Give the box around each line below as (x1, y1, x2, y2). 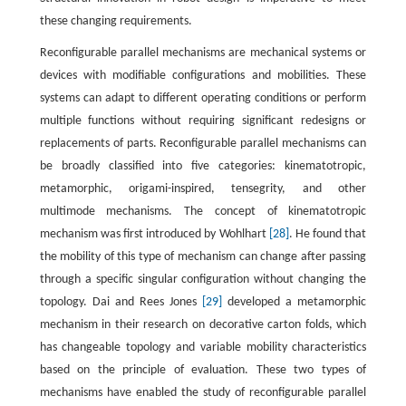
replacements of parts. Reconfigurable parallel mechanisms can (39, 137, 367, 151)
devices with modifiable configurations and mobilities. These (39, 69, 367, 83)
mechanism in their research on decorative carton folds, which (39, 318, 367, 333)
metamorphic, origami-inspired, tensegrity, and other (39, 182, 367, 197)
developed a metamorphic (222, 295, 367, 310)
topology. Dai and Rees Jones (39, 295, 203, 310)
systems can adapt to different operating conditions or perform (39, 92, 367, 106)
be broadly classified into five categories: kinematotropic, (39, 159, 367, 174)
